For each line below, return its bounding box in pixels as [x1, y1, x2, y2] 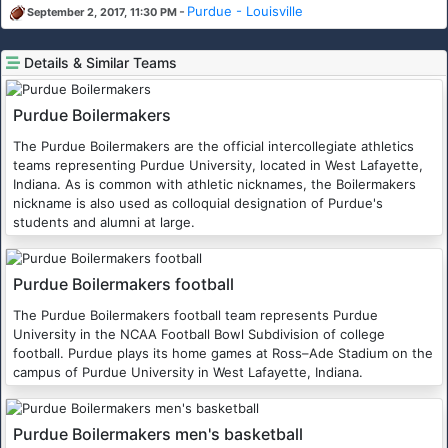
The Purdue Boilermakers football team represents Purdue [13, 307, 378, 324]
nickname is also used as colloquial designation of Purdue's [13, 195, 383, 212]
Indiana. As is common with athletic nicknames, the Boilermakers [13, 176, 416, 193]
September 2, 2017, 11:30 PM [27, 6, 177, 20]
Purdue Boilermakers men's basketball [13, 424, 303, 445]
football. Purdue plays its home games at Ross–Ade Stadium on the [13, 345, 433, 362]
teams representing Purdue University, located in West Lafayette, [13, 157, 423, 174]
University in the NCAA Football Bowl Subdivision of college [13, 326, 385, 343]
